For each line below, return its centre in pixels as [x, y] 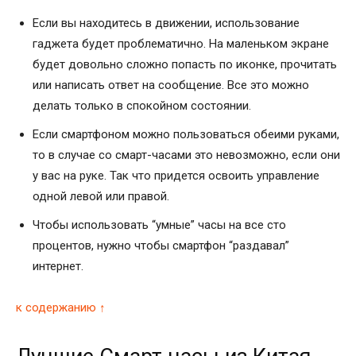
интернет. [58, 267]
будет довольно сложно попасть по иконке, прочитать [185, 65]
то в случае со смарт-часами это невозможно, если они [186, 155]
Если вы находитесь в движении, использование [166, 23]
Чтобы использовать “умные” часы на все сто [159, 225]
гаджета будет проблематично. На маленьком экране [181, 44]
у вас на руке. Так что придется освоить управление [176, 176]
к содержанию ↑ [61, 308]
